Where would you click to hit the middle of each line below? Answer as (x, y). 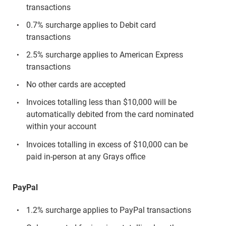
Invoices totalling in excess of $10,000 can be (107, 144)
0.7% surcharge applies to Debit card (91, 25)
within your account (61, 127)
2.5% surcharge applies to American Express (104, 54)
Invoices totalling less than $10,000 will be (101, 102)
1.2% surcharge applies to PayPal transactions (108, 210)
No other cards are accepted (76, 85)
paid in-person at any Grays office (86, 156)
